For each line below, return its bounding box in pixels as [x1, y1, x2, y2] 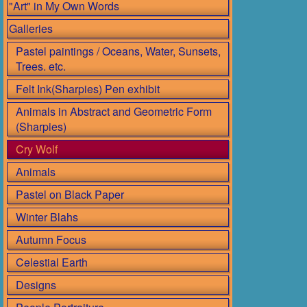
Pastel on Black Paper [16, 186, 124, 202]
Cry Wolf [16, 141, 58, 157]
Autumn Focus [16, 232, 86, 247]
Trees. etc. [16, 58, 66, 74]
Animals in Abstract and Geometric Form [16, 103, 212, 119]
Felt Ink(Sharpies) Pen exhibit [16, 81, 160, 97]
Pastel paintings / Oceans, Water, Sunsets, [16, 43, 221, 59]
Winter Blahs [16, 209, 78, 225]
